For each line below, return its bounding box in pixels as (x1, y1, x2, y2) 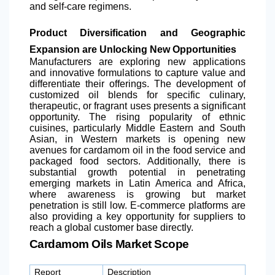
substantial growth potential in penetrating (29, 167, 246, 178)
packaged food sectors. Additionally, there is (29, 156, 246, 167)
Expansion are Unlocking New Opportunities (29, 44, 236, 55)
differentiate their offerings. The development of (29, 79, 246, 90)
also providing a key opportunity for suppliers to (29, 211, 246, 222)
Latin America (129, 178, 192, 189)
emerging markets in (29, 178, 129, 189)
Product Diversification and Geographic (29, 28, 246, 39)
